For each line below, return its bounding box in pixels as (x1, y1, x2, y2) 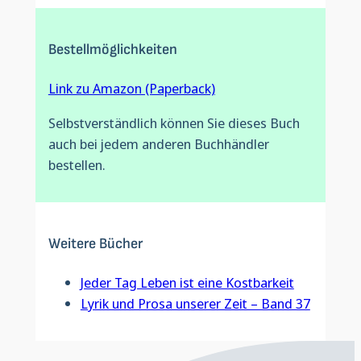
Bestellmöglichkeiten (48, 39, 177, 59)
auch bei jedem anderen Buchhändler (48, 135, 269, 154)
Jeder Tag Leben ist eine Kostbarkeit (80, 273, 294, 293)
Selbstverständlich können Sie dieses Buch (48, 114, 300, 133)
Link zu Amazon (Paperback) (48, 79, 215, 98)
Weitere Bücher (48, 234, 143, 253)
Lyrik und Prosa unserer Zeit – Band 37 (80, 294, 310, 313)
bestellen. (48, 156, 106, 175)
